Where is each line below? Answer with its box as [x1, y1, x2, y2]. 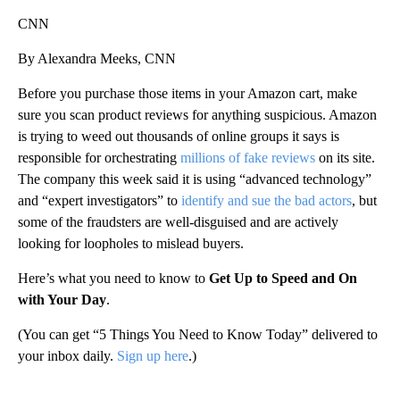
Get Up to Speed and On [209, 271, 357, 287]
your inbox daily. [18, 348, 117, 364]
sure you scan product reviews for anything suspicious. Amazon [18, 107, 377, 123]
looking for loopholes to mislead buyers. [18, 236, 244, 252]
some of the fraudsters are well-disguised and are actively [18, 214, 338, 230]
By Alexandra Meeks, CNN [18, 51, 176, 67]
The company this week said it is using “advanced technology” [18, 171, 371, 187]
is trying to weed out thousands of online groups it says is [18, 129, 339, 145]
